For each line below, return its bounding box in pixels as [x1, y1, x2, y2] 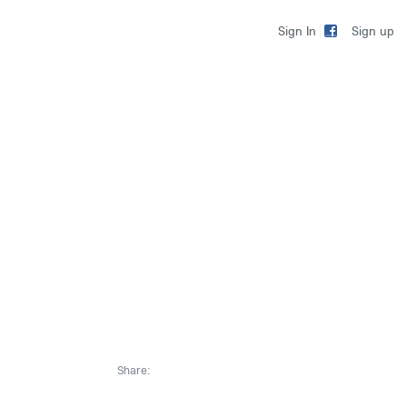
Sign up [352, 22, 394, 39]
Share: [117, 362, 151, 377]
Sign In [278, 23, 316, 39]
